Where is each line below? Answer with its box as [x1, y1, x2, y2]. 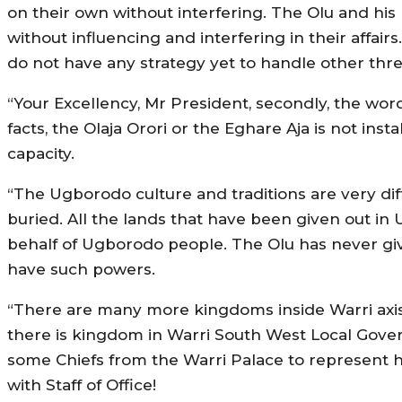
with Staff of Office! [7, 375, 156, 394]
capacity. [7, 144, 79, 162]
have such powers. [7, 259, 155, 278]
